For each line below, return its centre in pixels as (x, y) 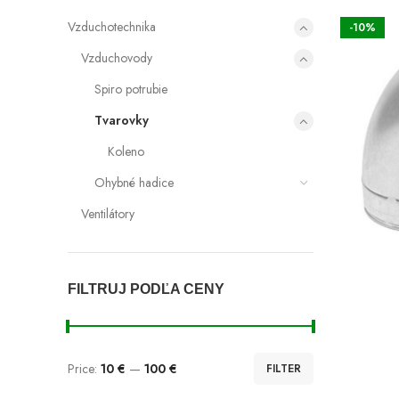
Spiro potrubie (131, 89)
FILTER (283, 369)
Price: (84, 368)
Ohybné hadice (134, 183)
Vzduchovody (117, 58)
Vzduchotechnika (112, 27)
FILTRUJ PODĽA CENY (146, 289)
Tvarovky (122, 120)
